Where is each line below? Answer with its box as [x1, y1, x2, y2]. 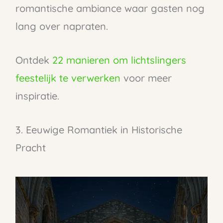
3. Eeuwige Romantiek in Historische [15, 123, 182, 136]
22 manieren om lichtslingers [52, 53, 186, 66]
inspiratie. [15, 89, 59, 102]
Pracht [15, 141, 46, 154]
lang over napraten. [15, 19, 108, 32]
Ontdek [15, 53, 52, 66]
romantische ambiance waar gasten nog [15, 1, 205, 14]
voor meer [120, 71, 172, 84]
